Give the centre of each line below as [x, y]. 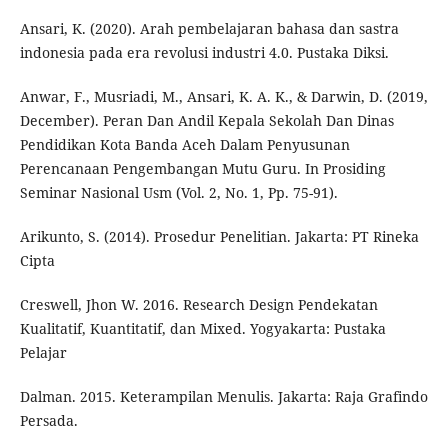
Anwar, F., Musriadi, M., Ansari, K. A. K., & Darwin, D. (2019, [223, 97]
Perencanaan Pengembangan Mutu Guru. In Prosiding [202, 169]
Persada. [48, 421]
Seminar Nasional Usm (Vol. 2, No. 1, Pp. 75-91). [178, 193]
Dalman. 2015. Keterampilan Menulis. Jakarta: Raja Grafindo [223, 397]
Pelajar [43, 353]
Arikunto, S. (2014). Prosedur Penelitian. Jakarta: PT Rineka [219, 237]
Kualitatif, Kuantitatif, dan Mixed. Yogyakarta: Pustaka [202, 329]
